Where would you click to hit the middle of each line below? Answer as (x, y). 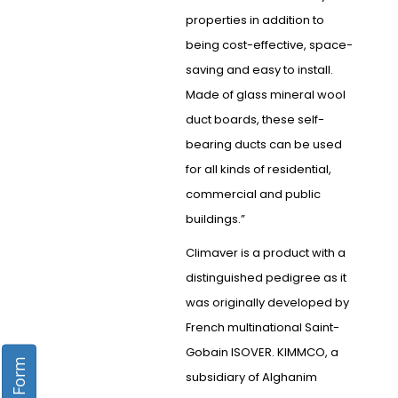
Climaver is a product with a (265, 253)
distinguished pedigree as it (266, 278)
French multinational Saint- (262, 328)
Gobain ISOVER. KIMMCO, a (262, 353)
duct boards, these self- (255, 120)
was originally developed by (267, 303)
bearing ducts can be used (263, 145)
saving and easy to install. (259, 70)
